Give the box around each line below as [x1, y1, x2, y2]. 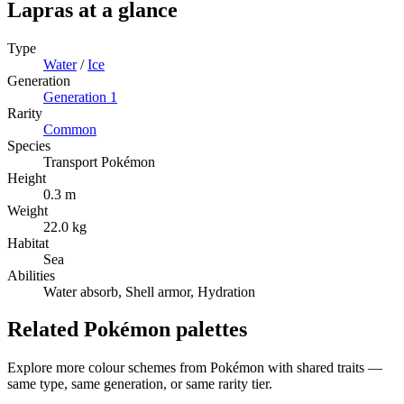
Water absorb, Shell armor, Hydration [43, 283, 255, 299]
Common [43, 121, 96, 137]
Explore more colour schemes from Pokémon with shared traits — [7, 360, 382, 376]
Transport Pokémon [43, 153, 155, 170]
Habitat [7, 234, 49, 251]
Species [7, 137, 50, 153]
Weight [7, 202, 48, 218]
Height [7, 170, 46, 186]
